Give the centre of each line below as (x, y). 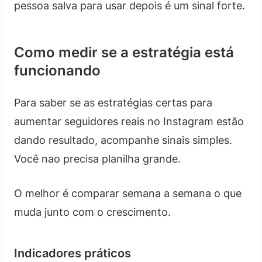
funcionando (57, 70)
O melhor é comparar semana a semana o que (128, 193)
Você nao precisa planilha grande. (97, 158)
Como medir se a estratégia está (124, 52)
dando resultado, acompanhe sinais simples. (123, 140)
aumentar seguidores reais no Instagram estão (129, 121)
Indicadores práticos (73, 253)
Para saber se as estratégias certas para (113, 102)
